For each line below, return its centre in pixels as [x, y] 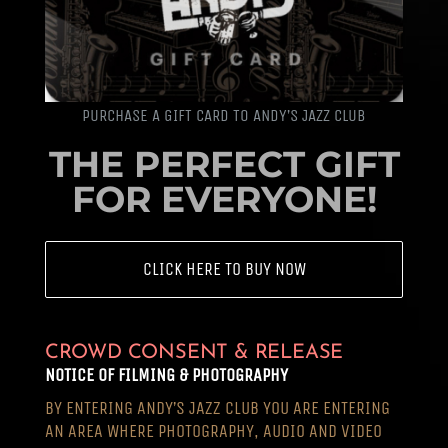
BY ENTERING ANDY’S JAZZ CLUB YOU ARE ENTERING [217, 407]
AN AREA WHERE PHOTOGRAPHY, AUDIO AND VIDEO [213, 430]
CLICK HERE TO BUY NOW [224, 268]
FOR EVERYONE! [224, 198]
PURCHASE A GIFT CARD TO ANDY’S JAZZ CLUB [224, 115]
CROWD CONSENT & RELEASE [194, 352]
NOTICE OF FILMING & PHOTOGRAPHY [166, 374]
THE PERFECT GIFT [224, 163]
